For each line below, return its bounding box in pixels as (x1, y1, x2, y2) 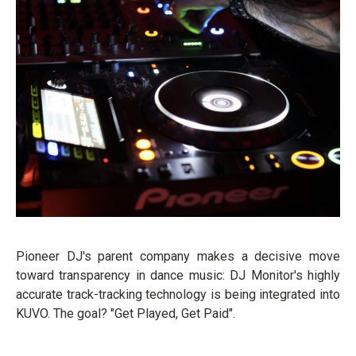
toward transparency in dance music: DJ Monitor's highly (16, 268, 340, 284)
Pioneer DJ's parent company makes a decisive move (16, 249, 340, 265)
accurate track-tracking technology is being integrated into (16, 287, 340, 303)
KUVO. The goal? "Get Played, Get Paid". (16, 306, 235, 322)
